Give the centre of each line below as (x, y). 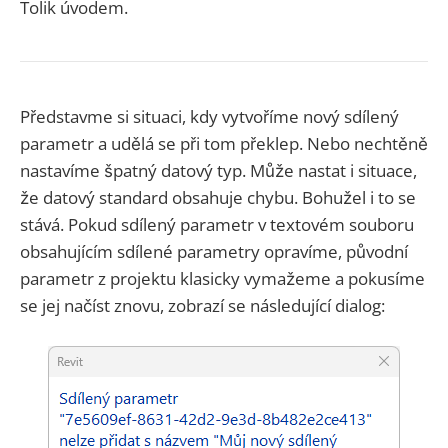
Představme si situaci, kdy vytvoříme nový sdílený (209, 117)
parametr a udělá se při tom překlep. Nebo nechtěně (224, 144)
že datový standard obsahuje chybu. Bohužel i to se (218, 198)
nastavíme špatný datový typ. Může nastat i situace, (218, 171)
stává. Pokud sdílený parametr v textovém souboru (217, 225)
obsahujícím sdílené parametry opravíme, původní (214, 252)
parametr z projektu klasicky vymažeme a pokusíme (222, 279)
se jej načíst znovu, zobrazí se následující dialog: (202, 306)
